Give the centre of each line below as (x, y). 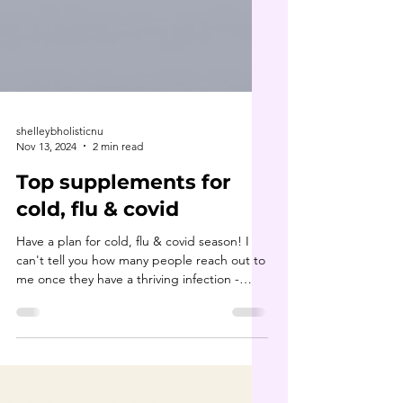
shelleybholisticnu (60, 202)
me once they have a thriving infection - (128, 350)
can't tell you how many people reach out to (141, 331)
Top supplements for (123, 254)
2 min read (118, 218)
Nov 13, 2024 (46, 218)
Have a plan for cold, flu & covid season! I (133, 313)
